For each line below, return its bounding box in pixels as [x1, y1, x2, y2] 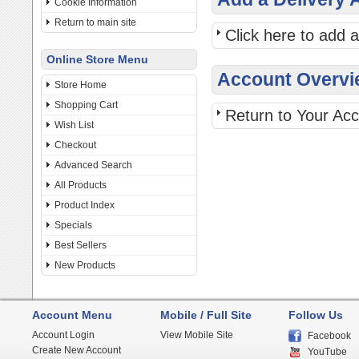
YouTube [308, 346, 347, 357]
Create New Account [32, 345, 121, 356]
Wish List [54, 119, 94, 131]
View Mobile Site [160, 329, 233, 341]
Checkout [54, 139, 96, 151]
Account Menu [32, 309, 112, 321]
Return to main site [54, 17, 136, 28]
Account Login [32, 329, 95, 341]
